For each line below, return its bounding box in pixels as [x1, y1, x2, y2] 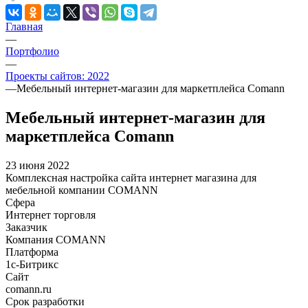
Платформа [5, 245, 58, 258]
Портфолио [5, 45, 59, 58]
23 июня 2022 [5, 159, 69, 171]
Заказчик [5, 221, 47, 233]
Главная [5, 21, 43, 33]
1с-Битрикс [5, 258, 58, 270]
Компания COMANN [5, 233, 106, 245]
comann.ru [5, 283, 52, 295]
